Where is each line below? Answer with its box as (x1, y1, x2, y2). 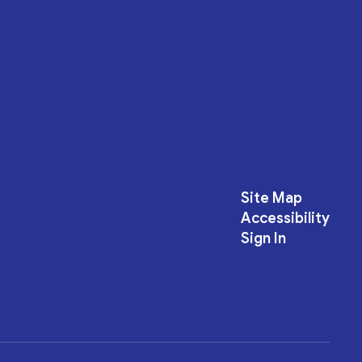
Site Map (240, 189, 302, 207)
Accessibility (240, 209, 330, 227)
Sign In (240, 229, 286, 247)
